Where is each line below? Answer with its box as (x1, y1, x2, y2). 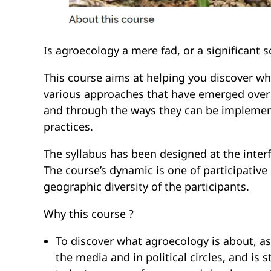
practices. (44, 119, 93, 134)
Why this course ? (44, 206, 134, 221)
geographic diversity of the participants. (44, 179, 249, 194)
